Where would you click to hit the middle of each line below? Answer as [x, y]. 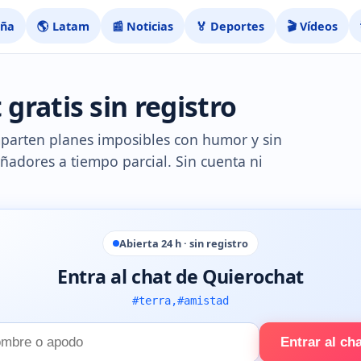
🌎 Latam [64, 26]
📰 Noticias [143, 26]
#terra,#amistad [180, 301]
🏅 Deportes [230, 26]
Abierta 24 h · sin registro [184, 243]
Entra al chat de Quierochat [180, 276]
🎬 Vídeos [313, 26]
